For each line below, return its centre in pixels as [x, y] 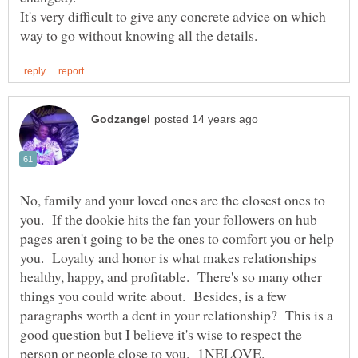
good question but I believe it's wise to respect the [161, 334]
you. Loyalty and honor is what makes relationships [168, 258]
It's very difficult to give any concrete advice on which [173, 16]
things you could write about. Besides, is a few [153, 296]
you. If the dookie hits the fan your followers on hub [169, 219]
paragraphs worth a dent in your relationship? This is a [177, 315]
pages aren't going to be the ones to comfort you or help [177, 239]
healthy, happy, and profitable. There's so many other [171, 277]
